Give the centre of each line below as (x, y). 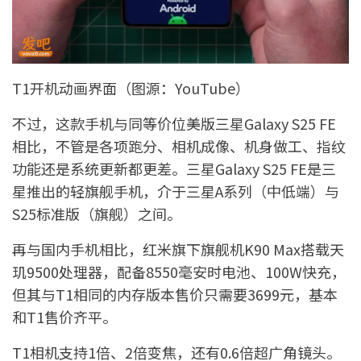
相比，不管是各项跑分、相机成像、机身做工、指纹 (179, 145)
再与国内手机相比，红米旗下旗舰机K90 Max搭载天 (178, 249)
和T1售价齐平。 (64, 316)
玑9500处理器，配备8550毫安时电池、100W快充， (179, 271)
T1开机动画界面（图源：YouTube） (131, 87)
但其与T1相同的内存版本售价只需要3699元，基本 (175, 294)
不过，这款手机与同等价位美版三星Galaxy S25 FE (174, 123)
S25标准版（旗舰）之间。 (97, 213)
